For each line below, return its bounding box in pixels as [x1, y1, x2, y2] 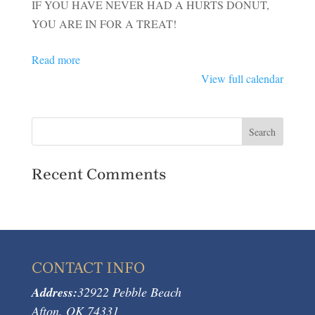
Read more [31, 52, 80, 67]
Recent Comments [31, 165, 166, 184]
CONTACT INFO [31, 259, 145, 277]
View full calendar [201, 71, 284, 86]
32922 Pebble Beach [77, 283, 181, 300]
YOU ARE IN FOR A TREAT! [31, 16, 176, 31]
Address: [31, 283, 77, 301]
